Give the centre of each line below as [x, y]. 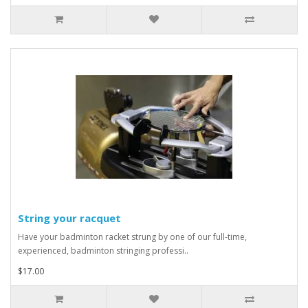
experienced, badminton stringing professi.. [103, 250]
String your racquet [69, 218]
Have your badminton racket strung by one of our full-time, [132, 236]
